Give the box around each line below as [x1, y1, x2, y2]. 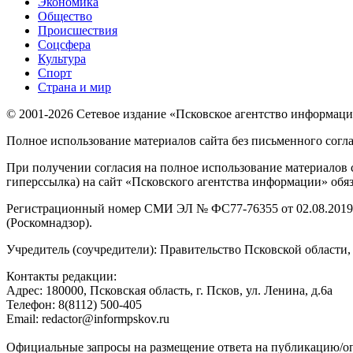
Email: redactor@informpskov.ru [6, 312, 169, 326]
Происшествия [38, 24, 117, 38]
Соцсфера [38, 38, 91, 52]
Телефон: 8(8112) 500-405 [6, 298, 142, 312]
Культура [38, 52, 86, 66]
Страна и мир [38, 80, 111, 95]
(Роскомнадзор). [6, 216, 92, 230]
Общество [38, 9, 92, 24]
